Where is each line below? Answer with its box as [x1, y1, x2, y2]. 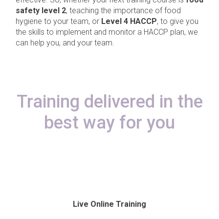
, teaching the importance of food [66, 6, 181, 15]
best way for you [44, 112, 175, 133]
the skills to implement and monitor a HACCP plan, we [16, 27, 198, 37]
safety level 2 [16, 6, 66, 15]
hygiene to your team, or [16, 17, 101, 26]
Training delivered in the [16, 91, 203, 112]
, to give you [157, 17, 198, 26]
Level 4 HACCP [101, 17, 157, 26]
